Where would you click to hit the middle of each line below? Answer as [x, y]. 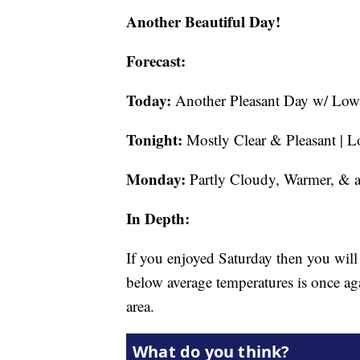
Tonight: [154, 139]
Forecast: [156, 61]
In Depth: [158, 218]
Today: [149, 100]
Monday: [156, 179]
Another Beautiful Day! [203, 21]
